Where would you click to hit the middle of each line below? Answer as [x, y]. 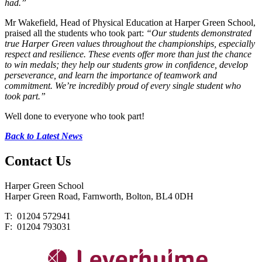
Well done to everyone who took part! [75, 116]
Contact [28, 161]
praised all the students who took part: [75, 33]
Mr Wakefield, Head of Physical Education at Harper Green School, [130, 23]
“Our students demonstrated [199, 33]
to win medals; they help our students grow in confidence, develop [126, 65]
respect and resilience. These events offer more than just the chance [128, 54]
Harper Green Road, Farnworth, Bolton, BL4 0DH [99, 196]
